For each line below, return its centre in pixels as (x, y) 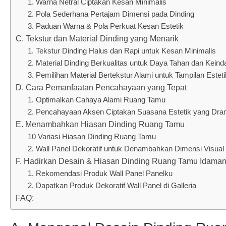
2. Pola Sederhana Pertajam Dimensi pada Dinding (111, 14)
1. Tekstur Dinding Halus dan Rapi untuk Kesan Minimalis (122, 50)
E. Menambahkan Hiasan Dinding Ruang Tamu (100, 124)
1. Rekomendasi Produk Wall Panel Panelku (100, 173)
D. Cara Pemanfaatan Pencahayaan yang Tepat (101, 87)
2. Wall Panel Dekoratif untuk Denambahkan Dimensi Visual (126, 148)
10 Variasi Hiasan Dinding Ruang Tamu (92, 136)
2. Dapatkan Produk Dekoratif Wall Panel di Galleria (112, 185)
